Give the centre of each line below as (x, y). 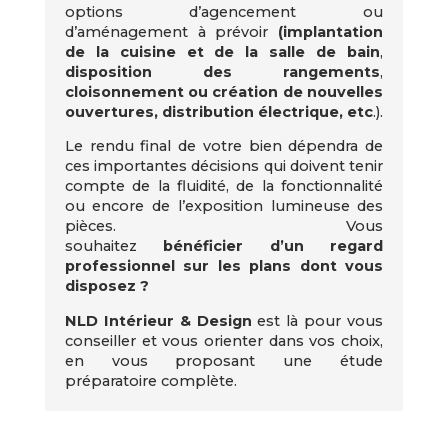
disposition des (148, 71)
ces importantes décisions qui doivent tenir (224, 166)
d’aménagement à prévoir (166, 31)
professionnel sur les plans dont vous (224, 266)
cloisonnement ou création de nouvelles (224, 91)
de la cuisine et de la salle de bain (222, 51)
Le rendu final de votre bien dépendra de (224, 146)
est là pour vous (317, 320)
